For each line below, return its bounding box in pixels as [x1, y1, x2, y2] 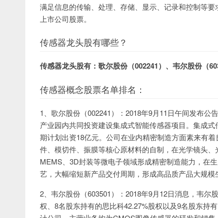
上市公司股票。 [40, 14, 91, 24]
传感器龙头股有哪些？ [40, 36, 127, 48]
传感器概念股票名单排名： [40, 83, 145, 95]
